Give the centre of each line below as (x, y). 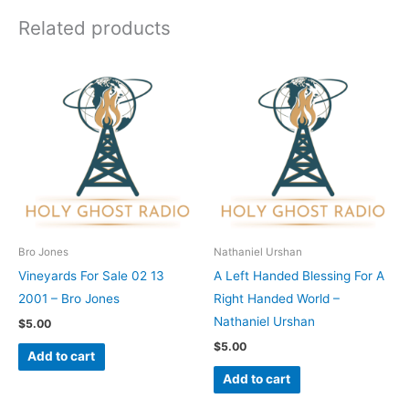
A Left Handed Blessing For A (299, 275)
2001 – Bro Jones (69, 298)
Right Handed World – (277, 298)
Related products (94, 27)
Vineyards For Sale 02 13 (91, 275)
